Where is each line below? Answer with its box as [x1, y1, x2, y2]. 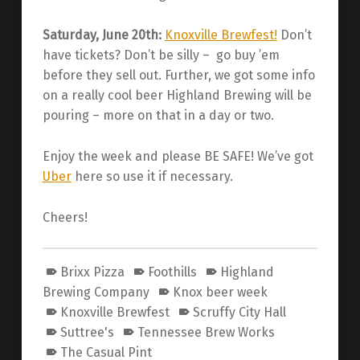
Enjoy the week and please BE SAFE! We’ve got [42, 148, 313, 164]
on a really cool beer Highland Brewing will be [42, 87, 312, 103]
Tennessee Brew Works [137, 325, 275, 341]
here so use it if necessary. [71, 168, 233, 184]
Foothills [147, 264, 197, 280]
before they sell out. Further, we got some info [42, 67, 315, 83]
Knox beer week [172, 284, 268, 301]
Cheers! [42, 209, 88, 225]
